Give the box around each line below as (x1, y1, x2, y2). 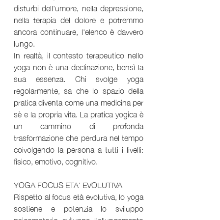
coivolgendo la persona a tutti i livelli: (14, 141, 143, 156)
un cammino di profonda (14, 117, 143, 133)
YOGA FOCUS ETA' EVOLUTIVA (14, 176, 122, 192)
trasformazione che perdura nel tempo (14, 129, 143, 144)
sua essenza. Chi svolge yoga (14, 70, 143, 85)
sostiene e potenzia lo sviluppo (14, 200, 143, 215)
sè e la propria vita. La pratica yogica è (14, 106, 143, 121)
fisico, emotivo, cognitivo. (14, 153, 98, 168)
